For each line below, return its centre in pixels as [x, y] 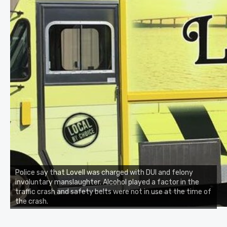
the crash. [32, 202]
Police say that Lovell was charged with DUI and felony [104, 173]
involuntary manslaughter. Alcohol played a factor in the [107, 182]
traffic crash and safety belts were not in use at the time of [113, 192]
